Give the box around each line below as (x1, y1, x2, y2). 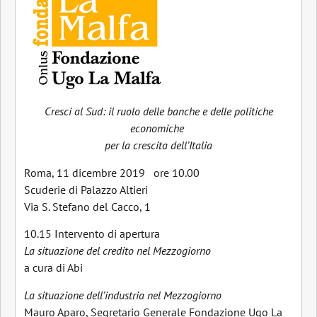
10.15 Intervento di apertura (24, 226, 160, 241)
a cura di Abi (24, 260, 83, 275)
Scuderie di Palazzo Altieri (24, 182, 148, 197)
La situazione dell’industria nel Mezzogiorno (24, 287, 221, 302)
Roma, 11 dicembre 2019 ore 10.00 (24, 165, 200, 180)
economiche (130, 121, 187, 136)
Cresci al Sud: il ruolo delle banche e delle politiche (44, 104, 273, 119)
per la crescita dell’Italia (105, 138, 212, 153)
